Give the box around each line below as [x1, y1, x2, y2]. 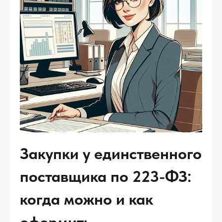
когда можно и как [20, 190, 153, 209]
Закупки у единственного [20, 144, 202, 163]
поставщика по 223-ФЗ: [20, 167, 191, 186]
